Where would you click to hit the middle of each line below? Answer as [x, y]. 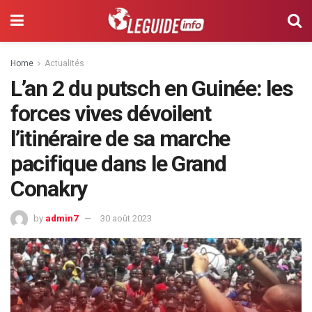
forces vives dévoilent [111, 114]
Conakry [49, 189]
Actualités [64, 63]
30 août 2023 [126, 218]
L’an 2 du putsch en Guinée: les [152, 88]
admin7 [62, 218]
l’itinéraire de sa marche [120, 139]
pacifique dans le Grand [118, 164]
